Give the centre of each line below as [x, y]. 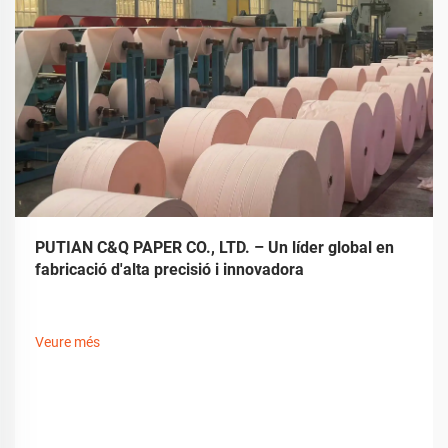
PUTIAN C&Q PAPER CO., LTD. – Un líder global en [214, 247]
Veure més [67, 341]
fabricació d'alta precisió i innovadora [169, 269]
